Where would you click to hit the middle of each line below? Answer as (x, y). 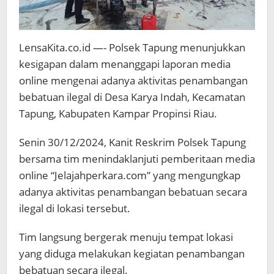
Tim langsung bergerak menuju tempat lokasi (126, 237)
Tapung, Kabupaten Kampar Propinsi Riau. (118, 114)
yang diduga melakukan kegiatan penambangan (132, 254)
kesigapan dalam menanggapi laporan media (125, 64)
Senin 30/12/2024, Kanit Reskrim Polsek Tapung (132, 143)
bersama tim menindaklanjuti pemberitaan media (137, 159)
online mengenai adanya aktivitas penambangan (133, 81)
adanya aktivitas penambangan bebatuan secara (133, 192)
